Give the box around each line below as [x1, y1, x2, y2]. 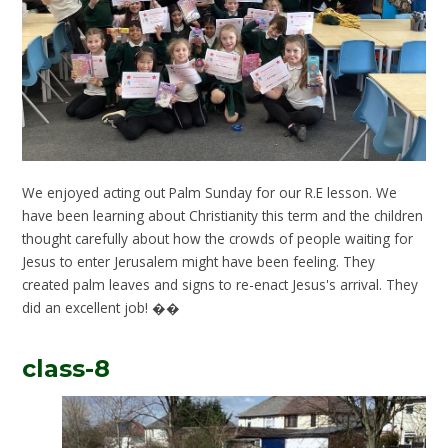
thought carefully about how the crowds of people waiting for [22, 228, 414, 248]
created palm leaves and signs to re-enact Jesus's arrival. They [22, 274, 419, 294]
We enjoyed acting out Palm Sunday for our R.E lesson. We [22, 182, 398, 202]
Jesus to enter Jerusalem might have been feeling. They [22, 251, 376, 271]
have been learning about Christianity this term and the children [22, 205, 424, 225]
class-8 [22, 353, 111, 383]
